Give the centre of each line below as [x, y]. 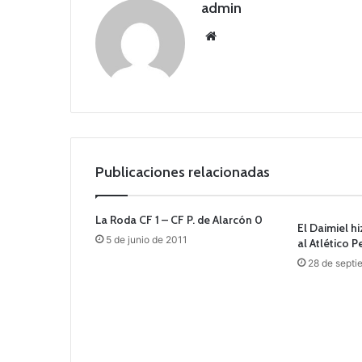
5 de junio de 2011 [147, 240]
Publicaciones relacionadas [183, 173]
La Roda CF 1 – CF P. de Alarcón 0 [179, 220]
